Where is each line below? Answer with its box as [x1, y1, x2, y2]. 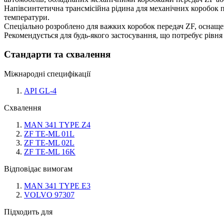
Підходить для [4, 207, 52, 216]
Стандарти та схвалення [4, 49, 110, 60]
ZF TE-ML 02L [24, 138, 74, 147]
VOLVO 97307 [24, 190, 74, 199]
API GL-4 [24, 86, 56, 95]
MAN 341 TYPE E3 [24, 181, 90, 190]
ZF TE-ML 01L [24, 129, 74, 138]
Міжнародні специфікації [4, 69, 90, 78]
